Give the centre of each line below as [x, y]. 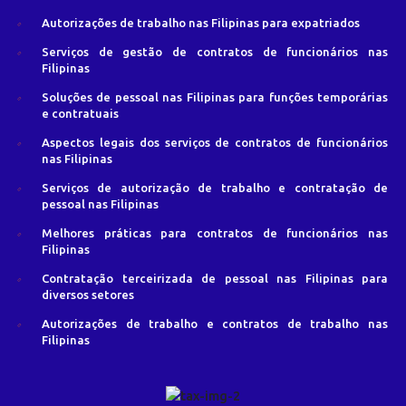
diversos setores [88, 295]
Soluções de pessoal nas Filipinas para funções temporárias [215, 97]
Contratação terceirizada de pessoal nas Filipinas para [215, 279]
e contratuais [80, 114]
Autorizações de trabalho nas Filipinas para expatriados [201, 23]
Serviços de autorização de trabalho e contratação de [215, 188]
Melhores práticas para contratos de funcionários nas [215, 233]
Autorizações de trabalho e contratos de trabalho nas [215, 324]
